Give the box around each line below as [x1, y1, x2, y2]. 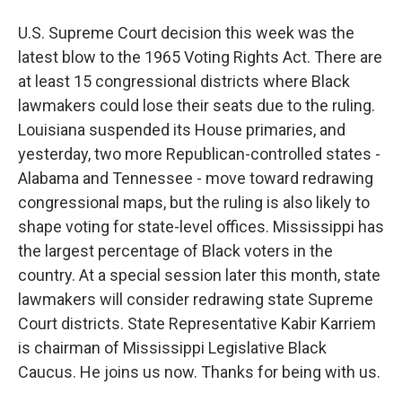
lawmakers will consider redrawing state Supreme [18, 290, 373, 309]
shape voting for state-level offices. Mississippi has [18, 217, 384, 236]
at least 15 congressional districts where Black [18, 72, 350, 91]
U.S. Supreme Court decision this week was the [18, 23, 354, 42]
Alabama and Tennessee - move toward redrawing [18, 169, 373, 188]
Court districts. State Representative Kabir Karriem [18, 314, 376, 333]
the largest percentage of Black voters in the [18, 241, 333, 260]
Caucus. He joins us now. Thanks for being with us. [18, 363, 380, 381]
